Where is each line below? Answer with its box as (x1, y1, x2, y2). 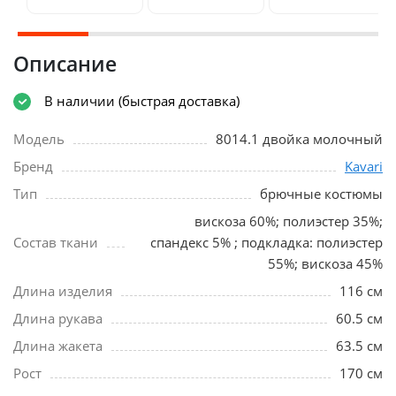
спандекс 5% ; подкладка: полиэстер (150, 232, 383, 251)
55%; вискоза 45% (268, 254, 383, 272)
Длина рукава (13, 308, 103, 327)
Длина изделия (13, 281, 112, 300)
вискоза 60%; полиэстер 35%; (194, 211, 383, 230)
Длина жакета (13, 336, 103, 354)
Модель (13, 129, 65, 148)
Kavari (345, 156, 383, 175)
